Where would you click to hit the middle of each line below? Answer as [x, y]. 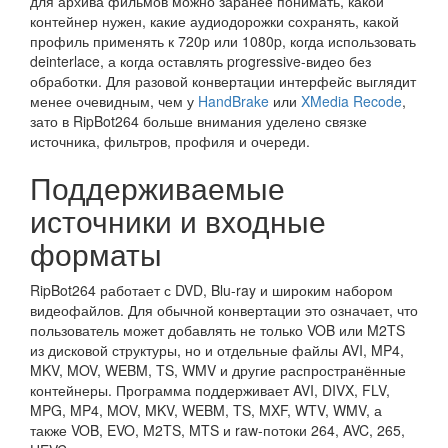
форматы [96, 253]
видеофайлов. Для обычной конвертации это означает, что [224, 310]
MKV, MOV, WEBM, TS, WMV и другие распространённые [218, 370]
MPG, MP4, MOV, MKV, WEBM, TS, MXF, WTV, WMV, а [206, 410]
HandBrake [233, 101]
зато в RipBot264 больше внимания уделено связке [198, 121]
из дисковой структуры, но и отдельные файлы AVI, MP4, [217, 350]
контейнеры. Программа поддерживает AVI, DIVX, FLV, [210, 390]
